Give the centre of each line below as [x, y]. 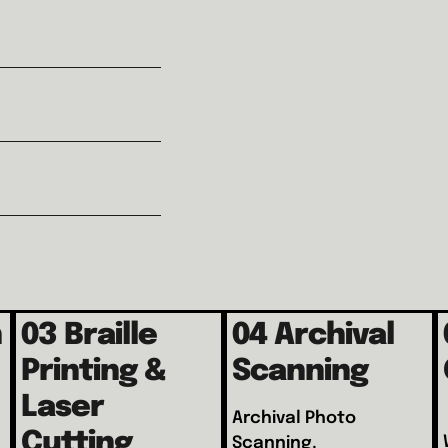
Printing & [94, 371]
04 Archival [313, 335]
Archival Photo [294, 418]
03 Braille [89, 335]
